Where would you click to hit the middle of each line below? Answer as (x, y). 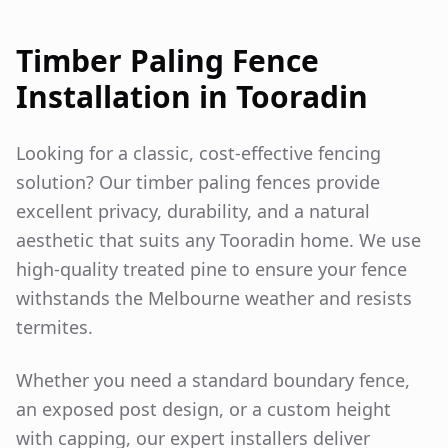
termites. (54, 326)
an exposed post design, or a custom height (203, 408)
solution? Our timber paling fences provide (198, 181)
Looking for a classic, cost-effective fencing (198, 152)
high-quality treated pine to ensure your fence (211, 268)
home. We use (358, 239)
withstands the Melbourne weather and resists (214, 297)
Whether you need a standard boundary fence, (213, 379)
